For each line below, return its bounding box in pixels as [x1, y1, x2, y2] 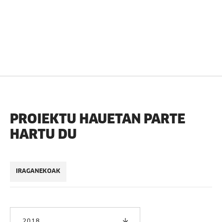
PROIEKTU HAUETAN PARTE [10, 111, 185, 127]
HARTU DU [10, 126, 77, 142]
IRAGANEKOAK [16, 168, 60, 174]
